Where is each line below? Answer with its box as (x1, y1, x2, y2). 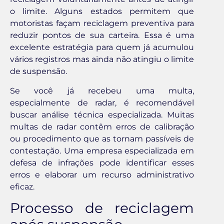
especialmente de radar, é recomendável (10, 97, 194, 107)
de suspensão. (10, 66, 67, 76)
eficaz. (10, 181, 34, 191)
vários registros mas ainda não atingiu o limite (10, 54, 194, 64)
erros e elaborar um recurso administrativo (10, 169, 194, 179)
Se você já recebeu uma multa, (10, 85, 194, 95)
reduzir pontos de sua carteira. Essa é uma (10, 30, 194, 40)
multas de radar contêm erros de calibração (10, 121, 194, 131)
